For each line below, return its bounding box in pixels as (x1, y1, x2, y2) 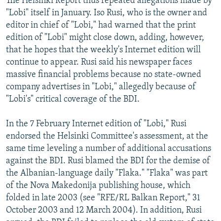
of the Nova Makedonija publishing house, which (6, 181, 190, 190)
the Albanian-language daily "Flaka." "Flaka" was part (6, 168, 208, 178)
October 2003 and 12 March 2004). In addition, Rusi (6, 205, 202, 215)
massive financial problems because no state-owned (6, 70, 201, 79)
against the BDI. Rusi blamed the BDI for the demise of (6, 156, 210, 166)
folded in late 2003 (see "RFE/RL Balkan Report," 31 (6, 193, 200, 203)
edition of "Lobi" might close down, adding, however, (6, 33, 204, 42)
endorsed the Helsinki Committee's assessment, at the (6, 131, 208, 141)
